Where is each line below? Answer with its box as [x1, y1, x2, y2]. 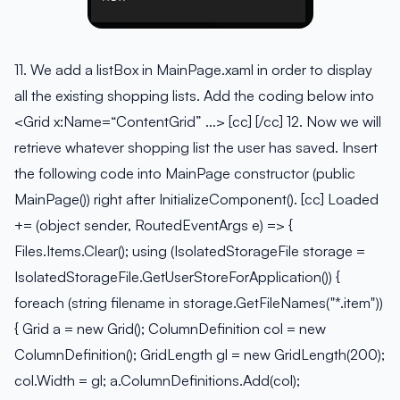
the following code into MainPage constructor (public [14, 164, 355, 183]
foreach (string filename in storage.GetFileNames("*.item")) [14, 294, 383, 312]
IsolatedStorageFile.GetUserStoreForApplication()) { [14, 268, 340, 287]
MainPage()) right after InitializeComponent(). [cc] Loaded [14, 190, 379, 209]
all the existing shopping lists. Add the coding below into [14, 87, 374, 105]
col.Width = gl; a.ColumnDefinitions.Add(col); [14, 371, 300, 390]
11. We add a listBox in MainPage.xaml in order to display [14, 61, 372, 79]
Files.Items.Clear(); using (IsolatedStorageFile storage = [14, 242, 365, 261]
